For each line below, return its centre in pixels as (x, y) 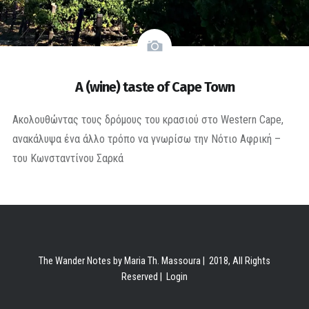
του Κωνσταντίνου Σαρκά (68, 158)
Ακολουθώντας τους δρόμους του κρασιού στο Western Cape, (148, 119)
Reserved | (144, 277)
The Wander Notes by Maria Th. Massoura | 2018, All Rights (154, 261)
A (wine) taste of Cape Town (154, 87)
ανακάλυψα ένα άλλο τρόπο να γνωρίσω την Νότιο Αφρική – (146, 139)
